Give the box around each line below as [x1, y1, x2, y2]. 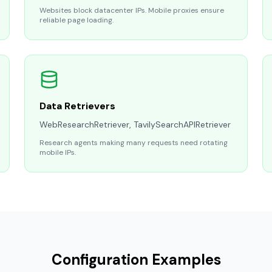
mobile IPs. [39, 148, 76, 157]
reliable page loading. [39, 15, 114, 25]
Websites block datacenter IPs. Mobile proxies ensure [39, 5, 224, 15]
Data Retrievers [39, 100, 115, 112]
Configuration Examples [51, 250, 221, 269]
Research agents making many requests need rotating [39, 138, 228, 148]
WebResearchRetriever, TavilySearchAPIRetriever [39, 119, 231, 130]
